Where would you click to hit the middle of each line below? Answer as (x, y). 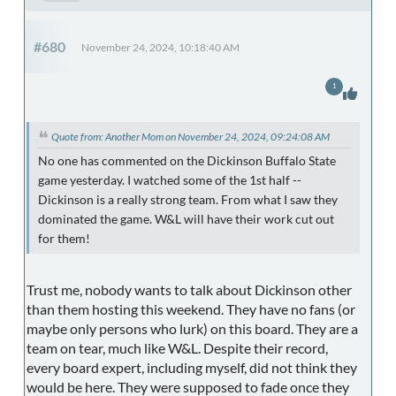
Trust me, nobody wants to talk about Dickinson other (189, 290)
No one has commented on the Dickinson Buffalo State (187, 161)
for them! (64, 239)
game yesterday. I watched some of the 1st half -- (170, 181)
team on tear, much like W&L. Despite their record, (177, 348)
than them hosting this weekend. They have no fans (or (191, 309)
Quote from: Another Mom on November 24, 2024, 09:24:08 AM (190, 137)
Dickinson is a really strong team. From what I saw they (188, 200)
